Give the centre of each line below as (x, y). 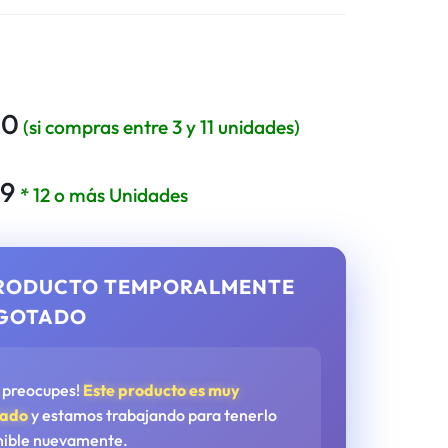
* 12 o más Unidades (104, 194)
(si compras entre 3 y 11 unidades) (160, 127)
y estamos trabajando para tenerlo (153, 414)
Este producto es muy (162, 389)
